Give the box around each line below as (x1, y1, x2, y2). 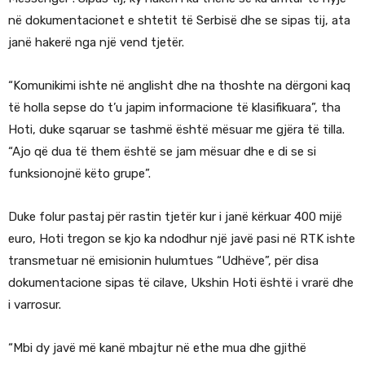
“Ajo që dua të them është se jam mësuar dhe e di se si (8, 144, 316, 160)
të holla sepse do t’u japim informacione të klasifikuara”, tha (8, 100, 341, 116)
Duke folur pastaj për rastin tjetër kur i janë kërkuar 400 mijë (8, 209, 342, 225)
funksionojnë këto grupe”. (8, 166, 151, 182)
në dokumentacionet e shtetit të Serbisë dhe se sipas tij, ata (8, 13, 350, 29)
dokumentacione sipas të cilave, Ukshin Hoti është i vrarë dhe (8, 275, 354, 291)
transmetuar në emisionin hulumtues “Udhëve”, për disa (8, 253, 319, 269)
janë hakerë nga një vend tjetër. (8, 35, 184, 51)
